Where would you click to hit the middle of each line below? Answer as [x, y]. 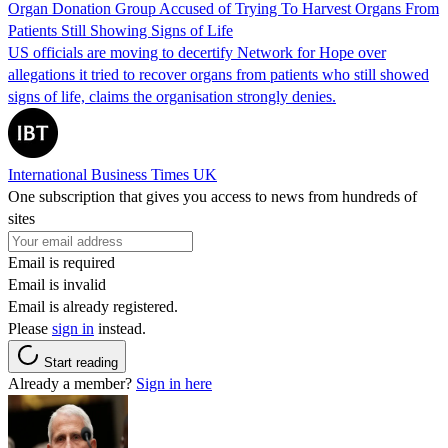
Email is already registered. [93, 306]
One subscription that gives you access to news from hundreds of [212, 196]
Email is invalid [57, 284]
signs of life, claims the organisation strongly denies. [172, 96]
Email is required [61, 262]
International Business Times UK [112, 174]
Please [30, 328]
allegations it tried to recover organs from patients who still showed [218, 74]
